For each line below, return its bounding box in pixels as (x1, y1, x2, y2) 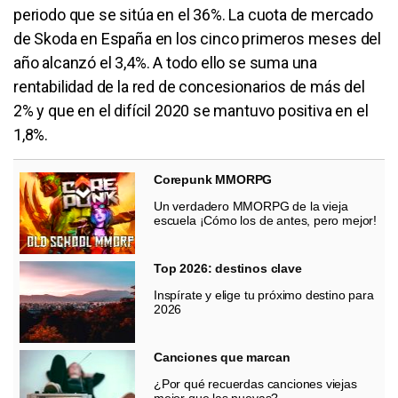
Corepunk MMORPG (154, 171, 273, 187)
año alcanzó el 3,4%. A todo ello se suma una (13, 52, 318, 72)
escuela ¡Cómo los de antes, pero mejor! (154, 212, 377, 227)
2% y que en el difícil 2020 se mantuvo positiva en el (13, 100, 369, 120)
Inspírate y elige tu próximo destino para (154, 287, 374, 302)
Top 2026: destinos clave (154, 260, 302, 275)
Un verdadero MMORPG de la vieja (154, 198, 348, 213)
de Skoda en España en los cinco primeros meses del (13, 28, 382, 48)
